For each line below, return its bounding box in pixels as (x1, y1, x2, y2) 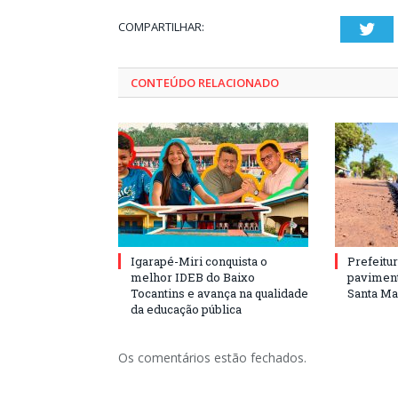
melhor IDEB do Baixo (131, 269, 255, 285)
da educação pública (131, 301, 242, 317)
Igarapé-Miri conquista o (131, 253, 267, 269)
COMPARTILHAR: (118, 19, 204, 35)
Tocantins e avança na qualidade (131, 285, 308, 301)
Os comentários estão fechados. (118, 349, 306, 366)
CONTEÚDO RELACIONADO (131, 75, 279, 91)
